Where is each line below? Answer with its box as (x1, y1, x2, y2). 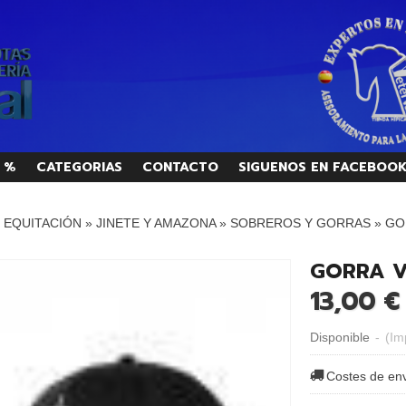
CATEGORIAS (35, 157, 122, 177)
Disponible (309, 329, 370, 344)
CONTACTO (141, 157, 218, 177)
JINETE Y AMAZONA (95, 215, 216, 230)
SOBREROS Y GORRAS (229, 215, 371, 230)
